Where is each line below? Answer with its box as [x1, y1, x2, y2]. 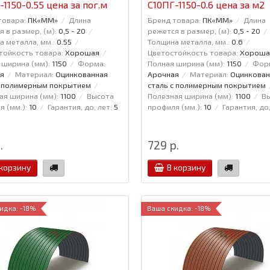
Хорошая [65, 47, 99, 57]
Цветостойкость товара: [147, 47, 238, 57]
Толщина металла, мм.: [147, 36, 230, 46]
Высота [87, 90, 114, 101]
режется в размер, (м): [147, 25, 231, 36]
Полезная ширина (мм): [147, 90, 233, 101]
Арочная [147, 69, 179, 79]
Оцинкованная [55, 69, 108, 79]
